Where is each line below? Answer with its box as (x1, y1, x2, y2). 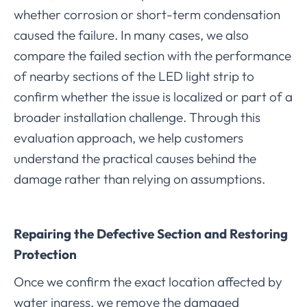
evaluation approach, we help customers (14, 129, 243, 146)
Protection (14, 245, 77, 262)
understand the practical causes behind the (14, 149, 256, 167)
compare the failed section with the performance (14, 47, 291, 64)
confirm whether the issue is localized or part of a (14, 88, 293, 105)
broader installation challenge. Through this (14, 108, 260, 125)
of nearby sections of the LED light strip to (14, 67, 254, 84)
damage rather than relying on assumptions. (14, 170, 265, 187)
